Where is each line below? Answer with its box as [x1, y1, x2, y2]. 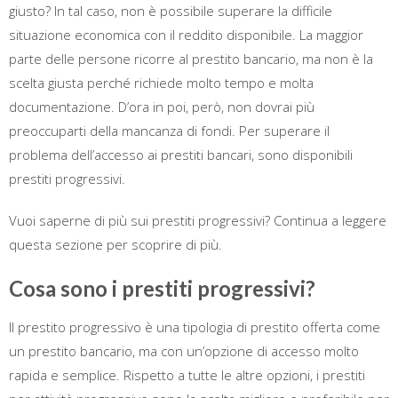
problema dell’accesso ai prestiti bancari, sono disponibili [9, 146, 353, 163]
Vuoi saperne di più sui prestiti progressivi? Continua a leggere [9, 211, 386, 229]
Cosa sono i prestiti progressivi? [9, 275, 315, 301]
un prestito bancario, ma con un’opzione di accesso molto [9, 342, 359, 360]
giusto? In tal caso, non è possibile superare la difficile [9, 2, 332, 20]
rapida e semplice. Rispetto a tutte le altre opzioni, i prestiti [9, 366, 365, 384]
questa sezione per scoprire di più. [9, 235, 222, 253]
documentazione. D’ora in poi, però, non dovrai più [9, 98, 314, 115]
